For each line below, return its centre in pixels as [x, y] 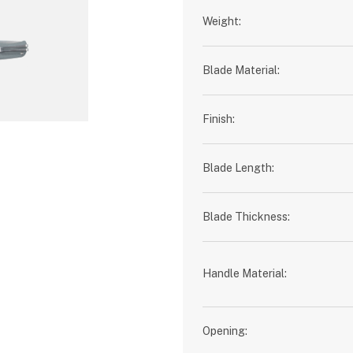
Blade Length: [239, 168]
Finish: [219, 119]
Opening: [225, 331]
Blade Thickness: [247, 217]
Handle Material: [245, 273]
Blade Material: [242, 70]
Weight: [222, 21]
